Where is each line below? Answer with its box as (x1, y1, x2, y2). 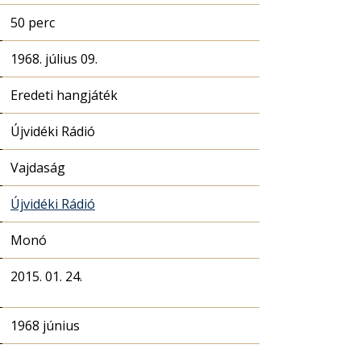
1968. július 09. (10, 50, 98, 68)
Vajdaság (10, 159, 65, 176)
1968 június (10, 317, 80, 334)
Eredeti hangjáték (10, 86, 118, 104)
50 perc (10, 14, 55, 31)
